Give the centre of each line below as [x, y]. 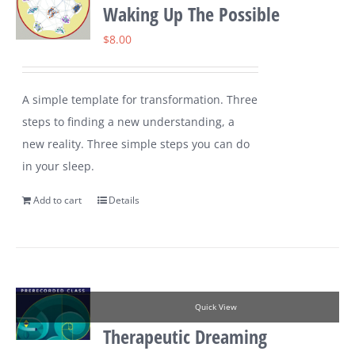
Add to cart [58, 200]
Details [124, 200]
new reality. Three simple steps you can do [136, 144]
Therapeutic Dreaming [185, 337]
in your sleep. [59, 166]
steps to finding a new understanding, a [129, 122]
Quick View [216, 307]
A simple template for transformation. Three [140, 100]
